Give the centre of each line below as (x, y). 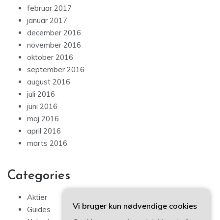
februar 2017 (49, 8)
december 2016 (54, 33)
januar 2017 (47, 21)
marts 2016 (47, 143)
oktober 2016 (50, 57)
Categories (39, 176)
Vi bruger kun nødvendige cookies (135, 206)
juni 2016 (42, 107)
